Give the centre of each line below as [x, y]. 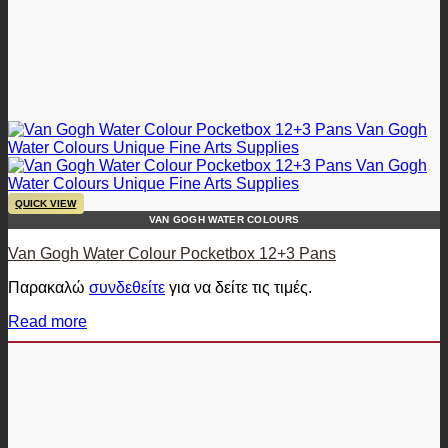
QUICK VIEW [46, 203]
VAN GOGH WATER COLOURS [224, 219]
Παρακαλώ [48, 287]
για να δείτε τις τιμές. [238, 287]
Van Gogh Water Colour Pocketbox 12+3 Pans [172, 253]
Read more [47, 321]
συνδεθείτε [127, 287]
